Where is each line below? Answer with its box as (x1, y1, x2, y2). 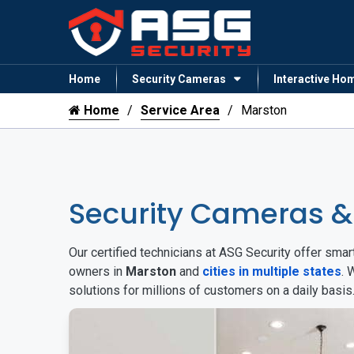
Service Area (141, 103, 220, 119)
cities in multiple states (202, 264, 341, 280)
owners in (69, 264, 126, 280)
